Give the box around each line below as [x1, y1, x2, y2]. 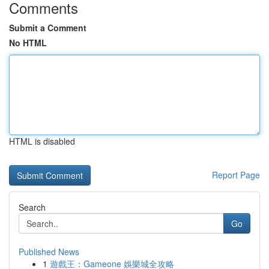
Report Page [212, 169, 260, 181]
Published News [19, 246, 79, 258]
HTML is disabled [9, 135, 75, 147]
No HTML [9, 37, 47, 49]
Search [19, 201, 46, 213]
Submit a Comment [9, 22, 86, 34]
